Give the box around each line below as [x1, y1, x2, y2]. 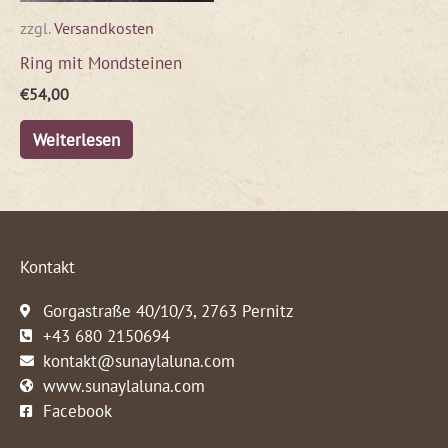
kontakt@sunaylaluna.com [42, 349, 235, 373]
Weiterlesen [32, 127, 120, 151]
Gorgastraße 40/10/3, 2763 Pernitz [42, 299, 294, 323]
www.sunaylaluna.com [42, 374, 205, 398]
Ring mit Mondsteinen [20, 50, 182, 74]
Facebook [42, 399, 112, 423]
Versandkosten [54, 18, 154, 39]
